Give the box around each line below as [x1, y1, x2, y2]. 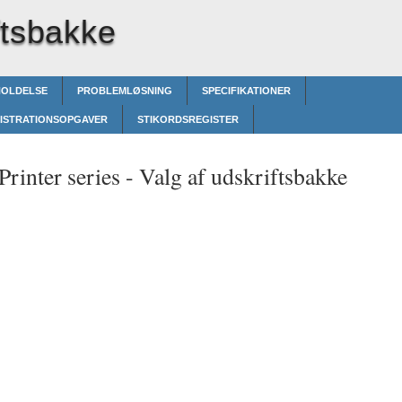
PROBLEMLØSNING [77, 85, 172, 96]
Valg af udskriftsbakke [139, 161, 347, 191]
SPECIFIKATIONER [202, 85, 291, 96]
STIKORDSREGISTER [137, 114, 239, 125]
